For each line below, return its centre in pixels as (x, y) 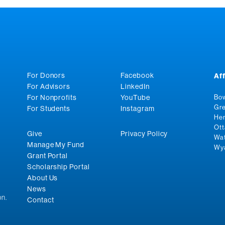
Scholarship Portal (59, 166)
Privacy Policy (144, 133)
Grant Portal (47, 155)
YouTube (135, 97)
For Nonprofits (52, 97)
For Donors (46, 75)
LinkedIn (135, 86)
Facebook (137, 75)
